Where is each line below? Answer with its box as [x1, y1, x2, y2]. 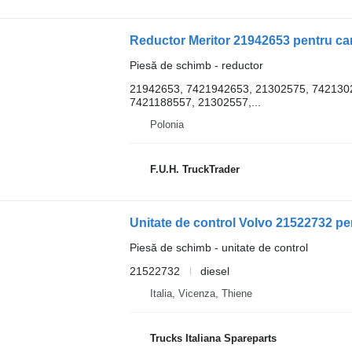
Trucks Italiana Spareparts [149, 332, 277, 345]
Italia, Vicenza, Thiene [149, 287, 252, 299]
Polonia [149, 118, 184, 130]
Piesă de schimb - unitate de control [129, 240, 308, 254]
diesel [200, 264, 229, 277]
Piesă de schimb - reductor [129, 58, 263, 71]
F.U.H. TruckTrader [149, 163, 240, 176]
